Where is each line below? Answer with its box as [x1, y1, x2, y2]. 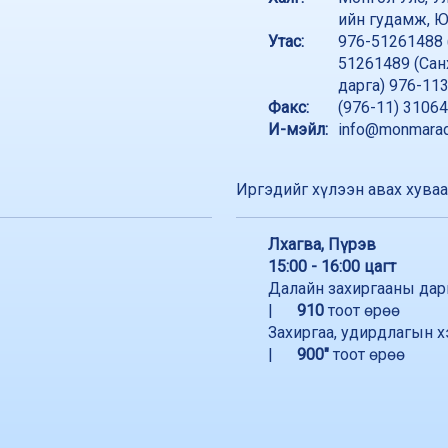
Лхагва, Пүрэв [268, 234, 376, 254]
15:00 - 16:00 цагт [268, 256, 396, 276]
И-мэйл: [268, 119, 328, 139]
